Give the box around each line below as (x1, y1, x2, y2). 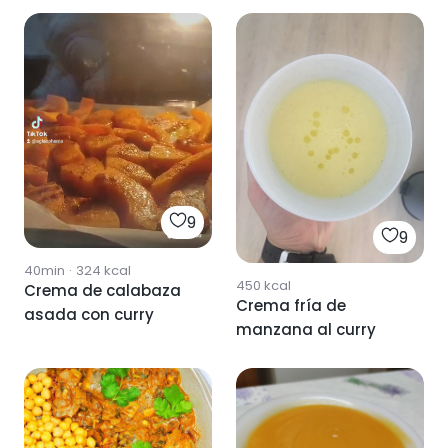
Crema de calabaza (24, 279, 181, 301)
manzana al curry (236, 319, 376, 340)
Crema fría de (236, 295, 346, 316)
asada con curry (24, 303, 154, 325)
